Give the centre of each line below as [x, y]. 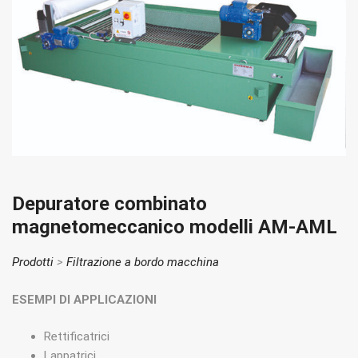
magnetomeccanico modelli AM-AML [175, 227]
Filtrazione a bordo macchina [143, 263]
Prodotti [33, 263]
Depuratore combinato [109, 204]
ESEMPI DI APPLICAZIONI [84, 299]
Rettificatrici [77, 337]
